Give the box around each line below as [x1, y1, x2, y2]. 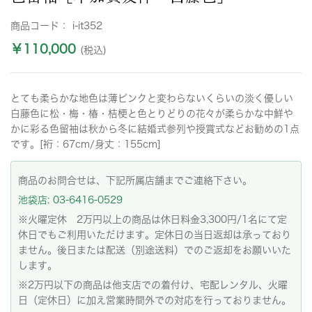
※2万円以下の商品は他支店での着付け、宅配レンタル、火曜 [18, 280, 288, 290]
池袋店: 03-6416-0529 [18, 195, 123, 205]
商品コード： [10, 21, 72, 31]
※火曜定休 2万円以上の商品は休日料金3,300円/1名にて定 [18, 214, 287, 224]
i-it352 [72, 21, 102, 31]
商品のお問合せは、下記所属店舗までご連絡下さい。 [18, 175, 252, 185]
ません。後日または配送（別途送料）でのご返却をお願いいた [18, 245, 291, 255]
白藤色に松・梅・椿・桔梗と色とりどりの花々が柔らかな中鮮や [10, 109, 293, 118]
